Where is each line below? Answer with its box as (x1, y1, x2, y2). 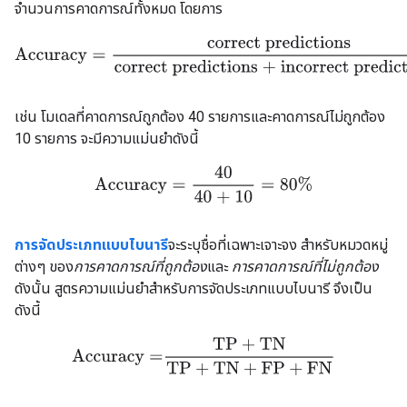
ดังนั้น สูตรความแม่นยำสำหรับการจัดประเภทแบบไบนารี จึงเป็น (15, 280, 372, 298)
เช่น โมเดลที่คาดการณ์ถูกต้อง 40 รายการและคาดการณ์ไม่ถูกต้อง (15, 108, 385, 126)
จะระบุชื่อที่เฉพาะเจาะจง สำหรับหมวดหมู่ (168, 236, 388, 254)
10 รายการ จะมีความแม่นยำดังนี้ (15, 130, 199, 148)
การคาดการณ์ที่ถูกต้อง (74, 258, 207, 276)
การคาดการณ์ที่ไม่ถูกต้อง (232, 258, 379, 276)
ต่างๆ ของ (15, 258, 74, 276)
